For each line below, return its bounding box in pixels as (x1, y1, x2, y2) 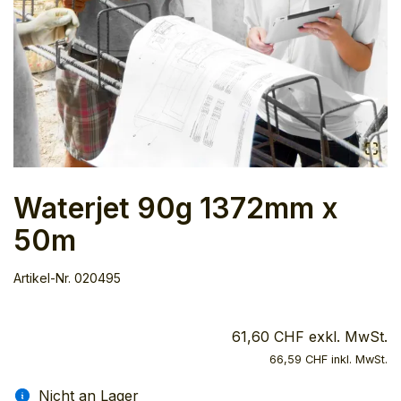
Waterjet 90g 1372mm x (13, 190, 338, 226)
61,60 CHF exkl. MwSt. (232, 327, 388, 346)
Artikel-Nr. (13, 269, 71, 286)
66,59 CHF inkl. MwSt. (269, 352, 388, 366)
